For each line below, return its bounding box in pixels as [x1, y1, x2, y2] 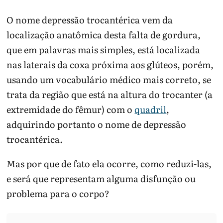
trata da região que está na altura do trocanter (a [6, 88, 213, 102]
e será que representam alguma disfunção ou [6, 172, 196, 186]
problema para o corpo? [6, 187, 110, 201]
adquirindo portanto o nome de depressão [6, 117, 187, 131]
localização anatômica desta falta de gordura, [6, 28, 201, 42]
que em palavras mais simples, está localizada [6, 43, 201, 57]
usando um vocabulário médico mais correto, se [6, 73, 212, 87]
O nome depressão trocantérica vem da [6, 13, 173, 27]
